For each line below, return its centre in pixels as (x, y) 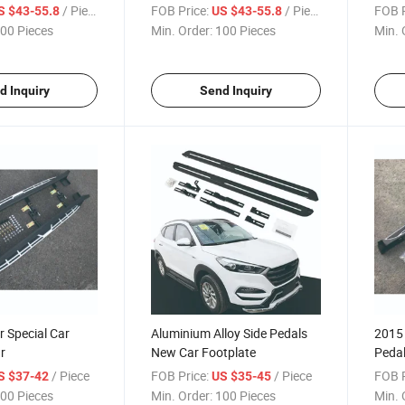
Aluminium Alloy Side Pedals (230, 333)
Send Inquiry (235, 91)
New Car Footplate (204, 352)
